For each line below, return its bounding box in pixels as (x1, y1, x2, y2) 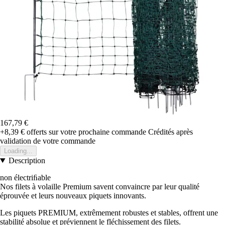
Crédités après (148, 128, 193, 137)
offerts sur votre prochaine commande (25, 128, 146, 137)
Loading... (4, 147, 33, 155)
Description (8, 156, 45, 165)
